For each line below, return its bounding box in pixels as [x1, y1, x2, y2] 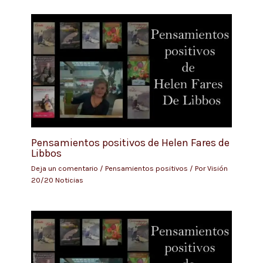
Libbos [31, 147, 62, 160]
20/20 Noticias [31, 175, 83, 184]
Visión [207, 163, 228, 173]
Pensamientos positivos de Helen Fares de [31, 136, 230, 150]
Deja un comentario [31, 163, 98, 173]
